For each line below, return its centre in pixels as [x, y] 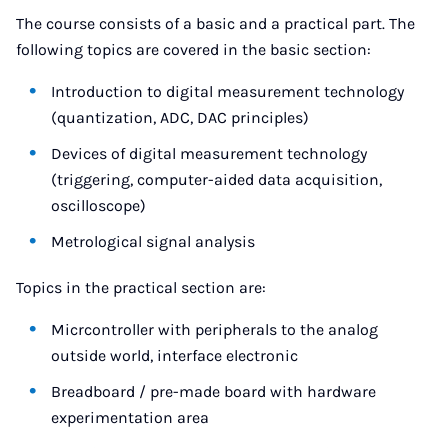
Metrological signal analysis [153, 241]
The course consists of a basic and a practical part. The [215, 23]
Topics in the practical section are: [141, 287]
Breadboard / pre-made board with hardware [214, 391]
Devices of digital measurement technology [209, 153]
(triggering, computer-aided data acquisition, [217, 179]
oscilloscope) [99, 205]
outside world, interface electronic [175, 355]
